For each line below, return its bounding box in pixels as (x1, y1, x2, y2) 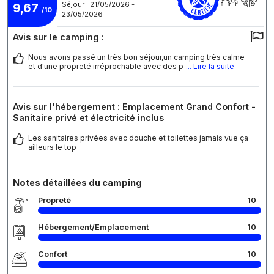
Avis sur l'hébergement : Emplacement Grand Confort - (13, 102, 256, 113)
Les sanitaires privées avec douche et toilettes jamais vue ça (28, 133, 248, 143)
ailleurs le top (28, 143, 76, 152)
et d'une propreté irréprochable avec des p (28, 62, 183, 72)
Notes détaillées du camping (13, 177, 142, 188)
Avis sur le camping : (13, 32, 104, 43)
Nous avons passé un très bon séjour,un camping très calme (28, 53, 245, 62)
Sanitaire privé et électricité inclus (13, 113, 164, 124)
